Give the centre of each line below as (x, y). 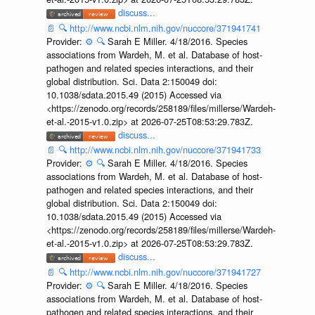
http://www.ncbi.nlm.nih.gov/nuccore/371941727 (165, 272)
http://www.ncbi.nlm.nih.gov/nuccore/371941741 (165, 27)
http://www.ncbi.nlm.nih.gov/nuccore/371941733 (165, 150)
